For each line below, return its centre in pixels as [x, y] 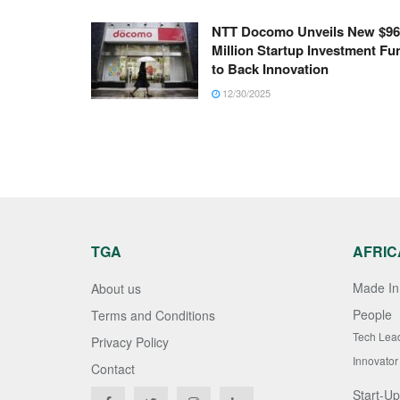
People [372, 315]
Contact [113, 369]
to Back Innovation [270, 69]
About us [116, 289]
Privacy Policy [130, 342]
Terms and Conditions [153, 316]
